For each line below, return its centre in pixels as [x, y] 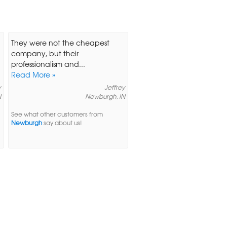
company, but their [45, 53]
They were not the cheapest [60, 42]
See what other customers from [57, 114]
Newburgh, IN [105, 96]
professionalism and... [48, 64]
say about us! [62, 123]
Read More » [33, 74]
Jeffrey [115, 87]
